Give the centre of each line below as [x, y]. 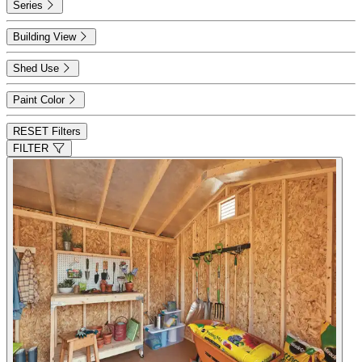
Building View [44, 37]
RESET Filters [47, 132]
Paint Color [39, 100]
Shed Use [36, 69]
